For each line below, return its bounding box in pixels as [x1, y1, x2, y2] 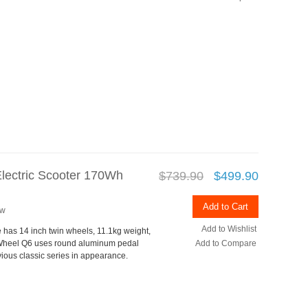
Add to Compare [195, 238, 256, 248]
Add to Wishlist [201, 223, 256, 234]
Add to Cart [203, 201, 248, 212]
